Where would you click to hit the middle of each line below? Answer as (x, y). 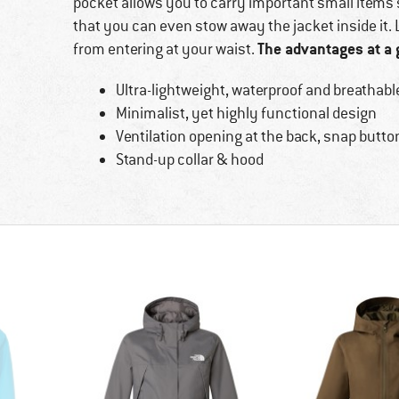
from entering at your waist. (165, 49)
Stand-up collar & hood (189, 160)
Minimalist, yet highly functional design (246, 114)
